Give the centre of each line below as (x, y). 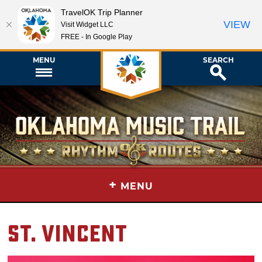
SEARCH (218, 60)
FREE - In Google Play (96, 37)
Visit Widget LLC (87, 24)
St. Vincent (68, 235)
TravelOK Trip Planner (102, 12)
